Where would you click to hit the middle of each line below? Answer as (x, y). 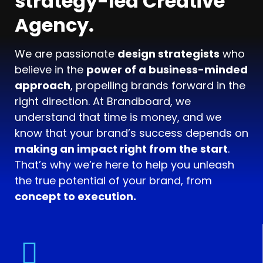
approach (43, 85)
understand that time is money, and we (118, 117)
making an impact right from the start (121, 149)
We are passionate (66, 54)
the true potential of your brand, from (113, 181)
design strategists (168, 54)
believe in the (50, 70)
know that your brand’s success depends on (131, 133)
